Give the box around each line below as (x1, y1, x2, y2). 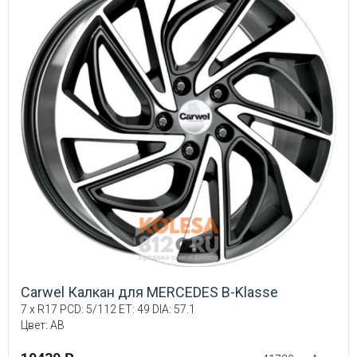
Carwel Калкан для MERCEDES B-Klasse (21, 283, 278, 300)
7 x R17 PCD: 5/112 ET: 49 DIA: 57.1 (21, 302, 195, 316)
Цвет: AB (21, 318, 65, 331)
